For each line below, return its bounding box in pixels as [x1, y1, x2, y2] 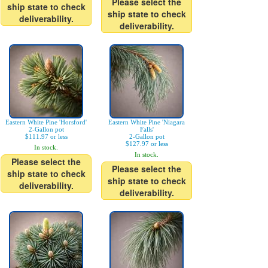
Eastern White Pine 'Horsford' [5, 118, 87, 126]
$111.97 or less [25, 133, 68, 140]
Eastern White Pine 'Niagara [108, 118, 185, 126]
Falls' [139, 126, 154, 133]
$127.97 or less [125, 140, 168, 147]
